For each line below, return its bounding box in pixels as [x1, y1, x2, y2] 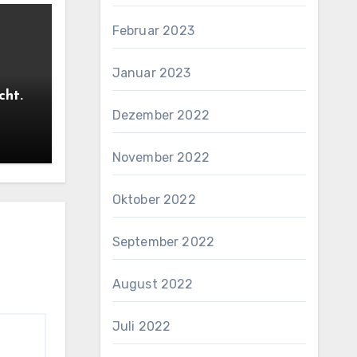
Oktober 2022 [112, 192, 196, 207]
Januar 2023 [112, 65, 191, 80]
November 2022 [112, 150, 210, 165]
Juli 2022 [112, 319, 171, 334]
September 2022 [112, 234, 215, 249]
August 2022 [112, 277, 194, 292]
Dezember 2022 [112, 108, 210, 123]
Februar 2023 [112, 23, 194, 38]
